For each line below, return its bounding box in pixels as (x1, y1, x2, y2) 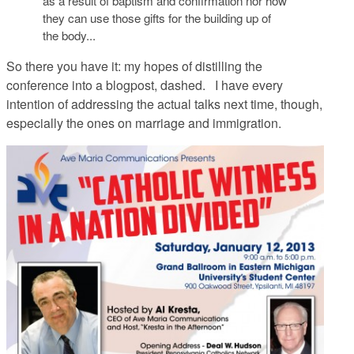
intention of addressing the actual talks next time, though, (6, 95, 322, 114)
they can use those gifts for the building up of (42, 9, 271, 27)
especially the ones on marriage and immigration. (6, 114, 281, 133)
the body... (42, 27, 96, 44)
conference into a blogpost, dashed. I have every (6, 76, 283, 95)
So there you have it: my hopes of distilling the (6, 57, 262, 76)
